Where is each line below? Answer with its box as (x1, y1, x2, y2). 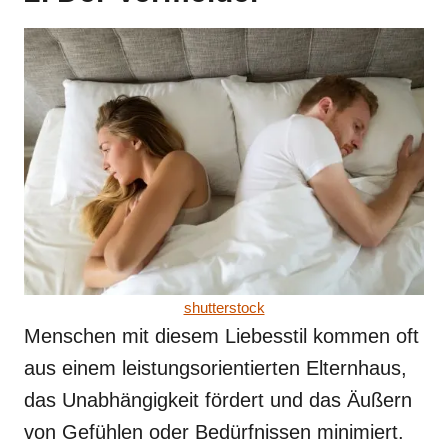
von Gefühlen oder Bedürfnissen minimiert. (24, 420, 404, 443)
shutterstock (183, 298, 265, 316)
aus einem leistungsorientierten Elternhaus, (24, 356, 407, 379)
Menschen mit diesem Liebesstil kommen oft (24, 324, 419, 347)
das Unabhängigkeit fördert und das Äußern (24, 388, 412, 411)
